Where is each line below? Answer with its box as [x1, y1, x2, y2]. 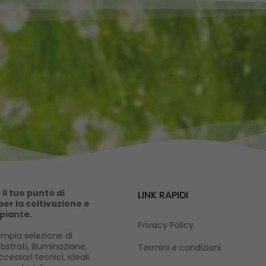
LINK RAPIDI [137, 188, 188, 202]
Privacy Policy [137, 219, 194, 232]
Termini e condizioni [137, 242, 221, 254]
